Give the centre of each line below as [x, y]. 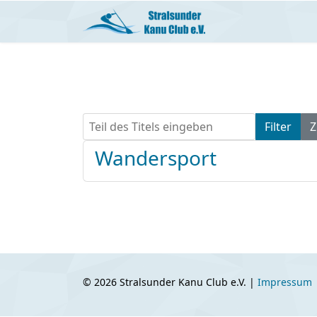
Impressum [285, 282]
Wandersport [156, 158]
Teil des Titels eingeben [144, 121]
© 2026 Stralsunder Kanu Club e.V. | [170, 282]
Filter [278, 127]
